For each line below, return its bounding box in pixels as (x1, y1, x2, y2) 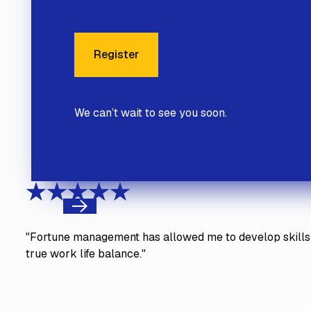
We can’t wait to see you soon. (74, 105, 228, 120)
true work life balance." (26, 246, 146, 262)
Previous (64, 207, 110, 222)
